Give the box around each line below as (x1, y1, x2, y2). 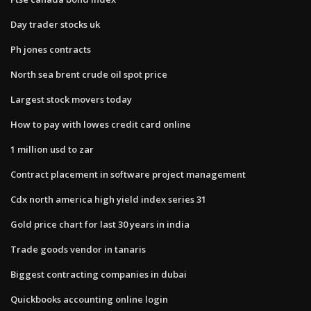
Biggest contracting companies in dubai (10, 267, 187, 280)
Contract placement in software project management (10, 167, 246, 180)
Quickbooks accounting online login (10, 292, 168, 305)
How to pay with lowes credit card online (10, 117, 191, 131)
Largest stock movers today (10, 92, 132, 106)
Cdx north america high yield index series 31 (10, 192, 206, 205)
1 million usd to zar (10, 142, 94, 155)
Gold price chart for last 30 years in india (10, 217, 190, 230)
